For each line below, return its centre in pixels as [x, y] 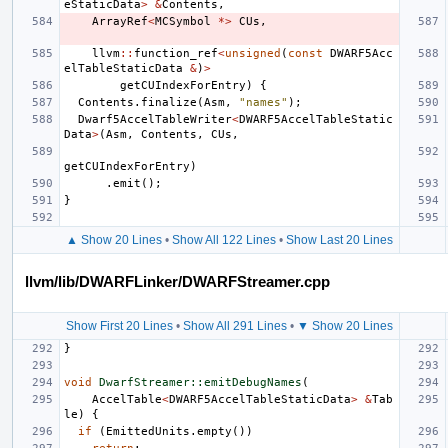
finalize [169, 102]
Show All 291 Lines [234, 325]
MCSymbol [183, 21]
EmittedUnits [148, 431]
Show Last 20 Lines [339, 239]
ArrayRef [120, 21]
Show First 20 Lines [119, 325]
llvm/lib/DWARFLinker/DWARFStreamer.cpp [177, 281]
